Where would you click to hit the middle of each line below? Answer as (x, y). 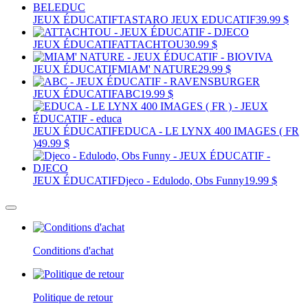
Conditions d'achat (73, 250)
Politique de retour (73, 297)
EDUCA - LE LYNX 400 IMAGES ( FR (208, 131)
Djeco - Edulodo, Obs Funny (181, 180)
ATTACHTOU (151, 44)
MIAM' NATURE (158, 69)
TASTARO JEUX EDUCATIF (187, 19)
